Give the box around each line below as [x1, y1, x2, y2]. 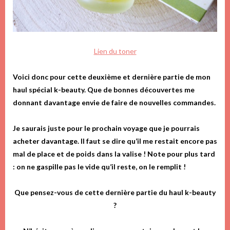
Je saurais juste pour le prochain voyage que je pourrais [13, 124, 200, 133]
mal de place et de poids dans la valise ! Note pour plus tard [13, 149, 215, 159]
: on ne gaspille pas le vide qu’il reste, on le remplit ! [13, 162, 186, 171]
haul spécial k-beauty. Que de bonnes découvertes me [13, 85, 195, 94]
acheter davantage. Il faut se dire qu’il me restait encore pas [13, 137, 217, 146]
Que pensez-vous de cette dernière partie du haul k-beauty [14, 188, 216, 197]
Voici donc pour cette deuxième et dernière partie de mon [13, 72, 210, 82]
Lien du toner [93, 47, 137, 56]
